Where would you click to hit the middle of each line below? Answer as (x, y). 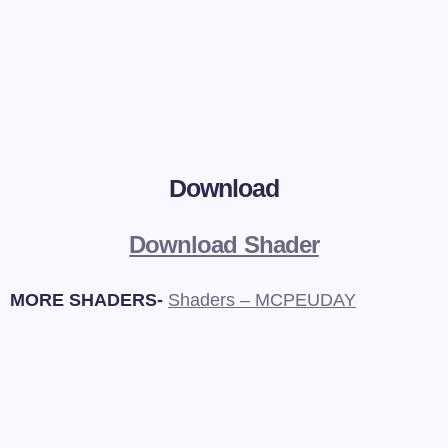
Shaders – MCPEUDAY (262, 300)
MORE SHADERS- (89, 300)
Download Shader (224, 245)
